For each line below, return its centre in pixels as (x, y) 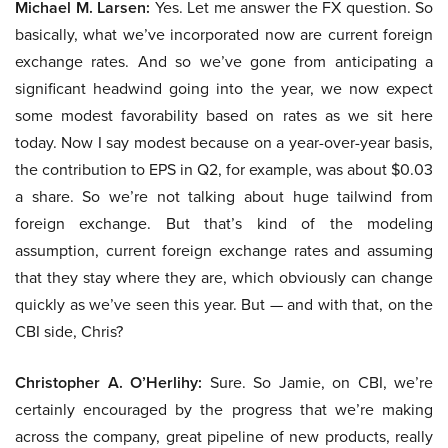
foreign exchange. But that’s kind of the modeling (224, 223)
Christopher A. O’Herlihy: (108, 383)
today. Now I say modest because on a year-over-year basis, (224, 142)
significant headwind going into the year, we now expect (224, 88)
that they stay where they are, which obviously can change (224, 277)
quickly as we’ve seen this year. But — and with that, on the (224, 304)
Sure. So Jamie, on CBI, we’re (317, 382)
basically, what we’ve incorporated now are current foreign (224, 34)
